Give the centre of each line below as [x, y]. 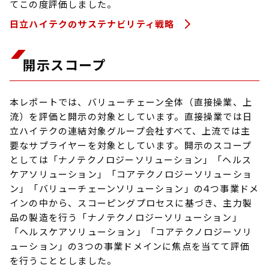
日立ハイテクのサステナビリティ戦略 [94, 24]
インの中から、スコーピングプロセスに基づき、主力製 [131, 203]
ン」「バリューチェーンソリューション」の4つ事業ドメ [134, 189]
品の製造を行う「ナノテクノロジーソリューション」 [126, 217]
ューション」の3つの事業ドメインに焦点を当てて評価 [130, 246]
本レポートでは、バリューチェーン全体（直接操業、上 [131, 102]
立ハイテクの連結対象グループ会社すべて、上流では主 [130, 131]
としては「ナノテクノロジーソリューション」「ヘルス [131, 160]
